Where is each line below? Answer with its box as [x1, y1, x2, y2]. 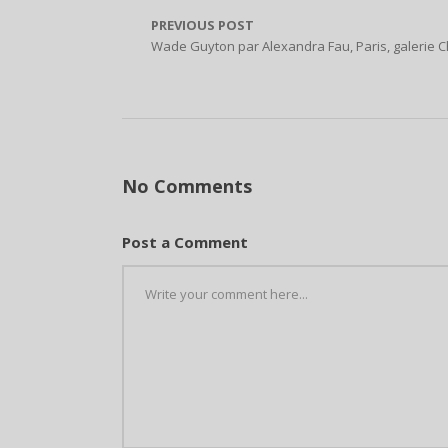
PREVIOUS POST [151, 15, 254, 34]
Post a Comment [122, 231, 248, 252]
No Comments [122, 173, 252, 198]
